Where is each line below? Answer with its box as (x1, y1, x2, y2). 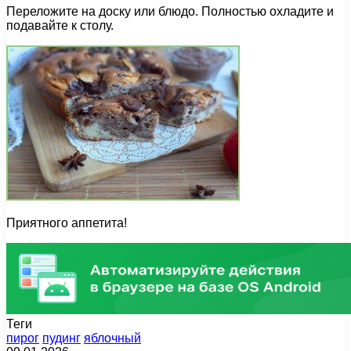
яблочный (84, 331, 141, 346)
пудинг (42, 331, 81, 346)
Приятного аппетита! (6, 216, 127, 230)
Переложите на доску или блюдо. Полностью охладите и (6, 5, 334, 19)
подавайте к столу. (6, 19, 114, 33)
